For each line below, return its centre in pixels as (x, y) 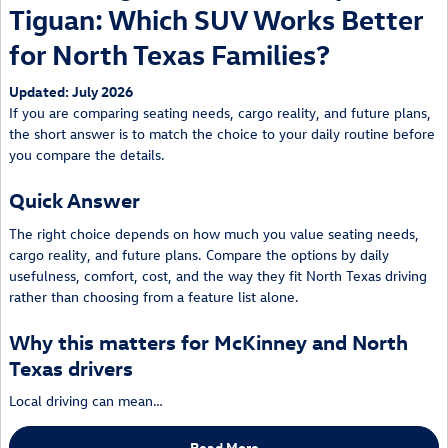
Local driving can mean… (86, 401)
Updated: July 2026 (71, 92)
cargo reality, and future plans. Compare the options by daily (199, 254)
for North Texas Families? (169, 53)
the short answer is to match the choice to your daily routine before (222, 134)
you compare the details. (87, 155)
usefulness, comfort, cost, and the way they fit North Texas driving (218, 275)
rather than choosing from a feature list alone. (154, 296)
